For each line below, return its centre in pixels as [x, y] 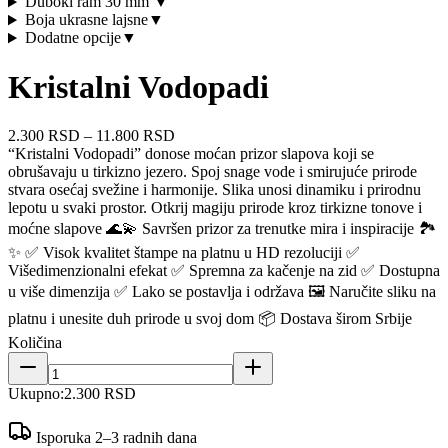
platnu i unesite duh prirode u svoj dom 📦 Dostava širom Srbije [210, 319]
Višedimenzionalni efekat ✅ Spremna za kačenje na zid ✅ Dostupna [224, 271]
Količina [35, 343]
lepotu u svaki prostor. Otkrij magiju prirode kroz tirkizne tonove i [215, 208]
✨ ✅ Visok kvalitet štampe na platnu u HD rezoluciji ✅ [184, 253]
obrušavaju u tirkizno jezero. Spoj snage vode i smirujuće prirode [212, 172]
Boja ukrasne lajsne [86, 20]
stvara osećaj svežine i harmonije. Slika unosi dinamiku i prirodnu [214, 190]
